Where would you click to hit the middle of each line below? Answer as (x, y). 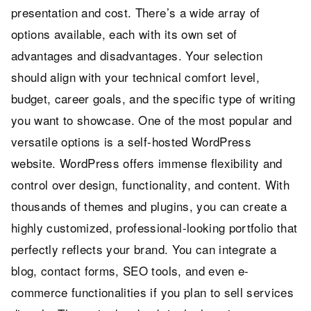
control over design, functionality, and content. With (151, 184)
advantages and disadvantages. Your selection (137, 55)
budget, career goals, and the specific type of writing (153, 98)
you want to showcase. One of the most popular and (152, 119)
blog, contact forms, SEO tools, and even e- (130, 270)
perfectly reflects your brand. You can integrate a (144, 249)
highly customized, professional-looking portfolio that (154, 227)
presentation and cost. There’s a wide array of (136, 12)
